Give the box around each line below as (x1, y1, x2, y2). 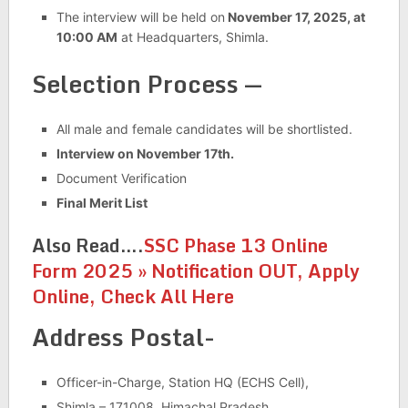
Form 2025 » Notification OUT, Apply (31, 256, 360, 287)
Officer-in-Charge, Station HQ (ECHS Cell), (56, 374, 309, 391)
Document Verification (56, 170, 187, 187)
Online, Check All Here (31, 281, 234, 312)
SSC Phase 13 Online (143, 230, 328, 261)
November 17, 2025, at (224, 9, 365, 25)
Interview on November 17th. (56, 146, 234, 162)
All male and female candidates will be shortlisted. (56, 121, 352, 138)
